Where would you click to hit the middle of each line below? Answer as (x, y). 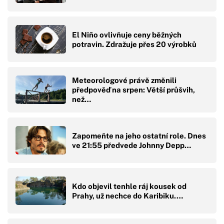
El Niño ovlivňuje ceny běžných (127, 34)
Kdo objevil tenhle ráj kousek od (129, 186)
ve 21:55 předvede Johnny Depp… (131, 145)
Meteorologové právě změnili (124, 80)
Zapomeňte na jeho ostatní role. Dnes (139, 135)
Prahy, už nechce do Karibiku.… (127, 195)
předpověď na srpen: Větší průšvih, (133, 90)
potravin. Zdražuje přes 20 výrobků (134, 44)
